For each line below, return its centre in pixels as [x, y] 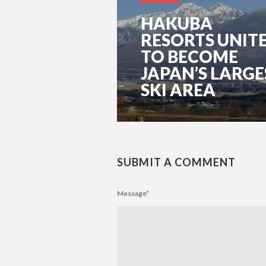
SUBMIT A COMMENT [176, 162]
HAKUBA [177, 23]
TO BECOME [189, 56]
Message [132, 193]
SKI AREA [178, 89]
